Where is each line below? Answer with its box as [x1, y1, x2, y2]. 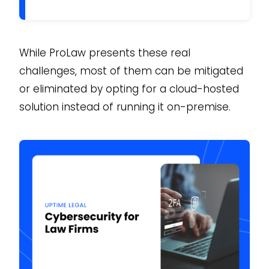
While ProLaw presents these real [19, 45, 190, 60]
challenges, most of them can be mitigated [19, 63, 243, 78]
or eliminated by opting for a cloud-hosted [19, 81, 239, 96]
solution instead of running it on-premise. [19, 99, 231, 114]
